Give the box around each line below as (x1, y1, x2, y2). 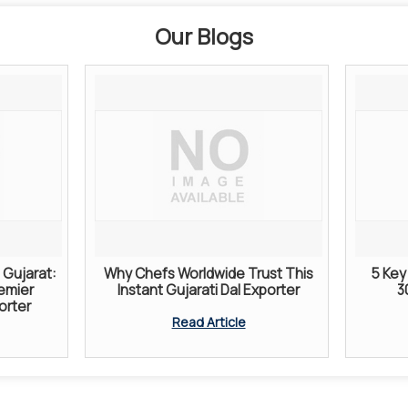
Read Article (171, 312, 246, 331)
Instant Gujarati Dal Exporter (117, 280, 300, 300)
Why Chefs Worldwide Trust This (104, 263, 313, 283)
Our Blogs (155, 20, 253, 51)
